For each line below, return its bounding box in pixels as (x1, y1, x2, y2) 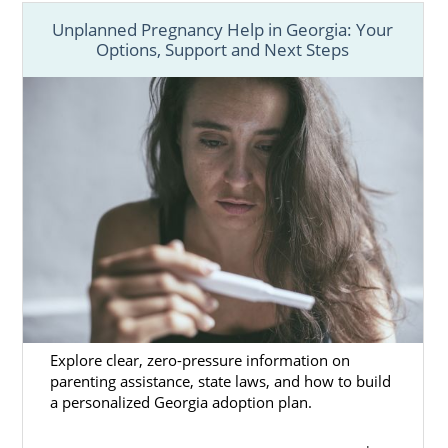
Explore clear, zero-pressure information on (49, 350, 350, 371)
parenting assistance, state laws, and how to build (49, 371, 391, 392)
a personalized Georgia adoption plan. (49, 392, 312, 413)
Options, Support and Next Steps (96, 38, 350, 62)
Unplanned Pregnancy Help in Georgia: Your (52, 18, 394, 42)
